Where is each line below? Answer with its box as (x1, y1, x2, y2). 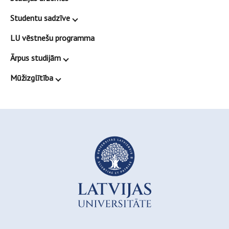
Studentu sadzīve (10, 13, 70, 24)
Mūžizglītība (10, 73, 53, 83)
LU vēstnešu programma (10, 33, 95, 43)
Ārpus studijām (10, 53, 61, 63)
